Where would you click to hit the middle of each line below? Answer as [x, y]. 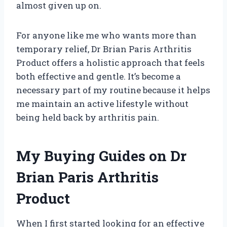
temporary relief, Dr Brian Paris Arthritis [104, 49]
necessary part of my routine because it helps [113, 90]
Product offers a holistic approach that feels [110, 62]
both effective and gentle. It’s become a [99, 76]
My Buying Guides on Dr [101, 156]
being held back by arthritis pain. [88, 117]
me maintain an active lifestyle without [102, 103]
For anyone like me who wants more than [106, 35]
